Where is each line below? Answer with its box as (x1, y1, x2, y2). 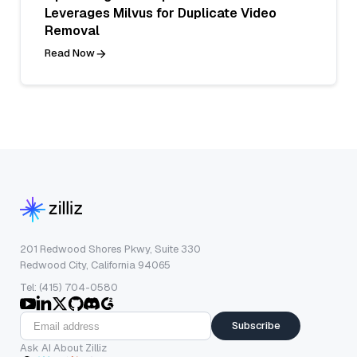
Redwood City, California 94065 (20, 258, 171, 273)
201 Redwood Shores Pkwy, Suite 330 (20, 242, 201, 257)
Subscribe (231, 319, 280, 333)
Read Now (45, 46, 95, 61)
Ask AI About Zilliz (20, 341, 107, 355)
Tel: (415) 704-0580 (20, 280, 118, 295)
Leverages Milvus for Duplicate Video (45, 5, 277, 22)
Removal (45, 22, 100, 40)
